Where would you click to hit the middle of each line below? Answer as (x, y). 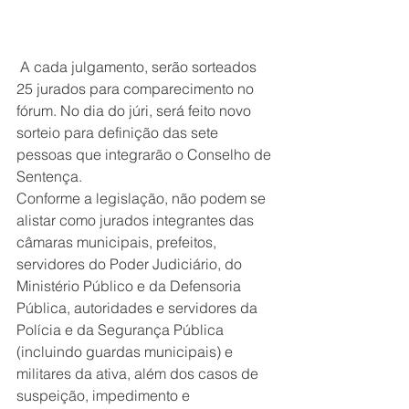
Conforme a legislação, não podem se (143, 199)
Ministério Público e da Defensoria (131, 286)
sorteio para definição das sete (119, 133)
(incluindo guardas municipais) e (126, 352)
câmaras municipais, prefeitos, (118, 242)
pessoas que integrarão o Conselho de (146, 155)
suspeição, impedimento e (105, 396)
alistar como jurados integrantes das (137, 220)
